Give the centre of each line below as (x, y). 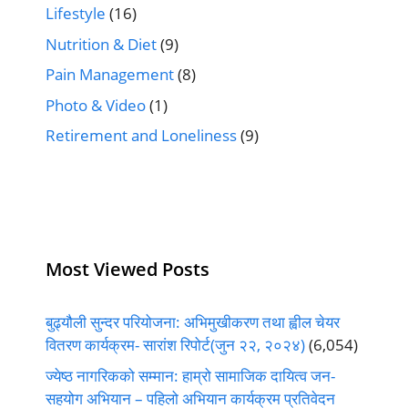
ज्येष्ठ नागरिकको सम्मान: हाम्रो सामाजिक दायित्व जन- (190, 375)
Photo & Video (96, 105)
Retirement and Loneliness (141, 136)
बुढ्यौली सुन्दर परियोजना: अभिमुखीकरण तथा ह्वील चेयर (193, 322)
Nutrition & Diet (101, 44)
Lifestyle (76, 14)
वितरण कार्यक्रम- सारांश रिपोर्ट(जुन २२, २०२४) (175, 345)
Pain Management (110, 75)
